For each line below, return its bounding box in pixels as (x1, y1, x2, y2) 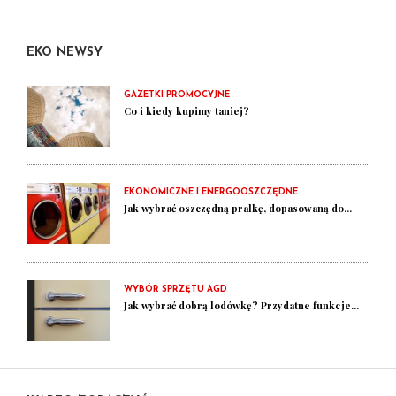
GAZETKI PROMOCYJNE (124, 90, 230, 100)
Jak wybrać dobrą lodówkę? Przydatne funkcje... (124, 299, 359, 312)
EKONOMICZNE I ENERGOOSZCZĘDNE (124, 187, 298, 197)
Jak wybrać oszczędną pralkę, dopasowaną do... (124, 202, 352, 215)
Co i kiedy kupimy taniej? (124, 104, 249, 118)
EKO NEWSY (27, 46, 103, 59)
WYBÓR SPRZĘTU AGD (124, 285, 227, 294)
